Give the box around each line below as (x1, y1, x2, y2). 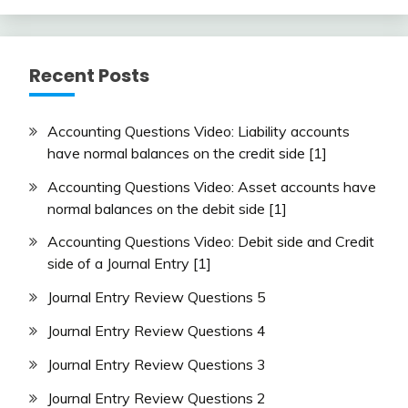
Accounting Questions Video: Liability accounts (47, 121, 350, 140)
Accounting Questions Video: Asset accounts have (47, 177, 376, 196)
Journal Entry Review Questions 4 (47, 321, 266, 340)
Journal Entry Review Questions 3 (47, 354, 266, 373)
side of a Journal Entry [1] (47, 254, 211, 273)
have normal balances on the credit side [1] (47, 143, 327, 162)
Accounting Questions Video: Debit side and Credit (47, 232, 374, 251)
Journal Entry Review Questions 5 (47, 288, 266, 307)
